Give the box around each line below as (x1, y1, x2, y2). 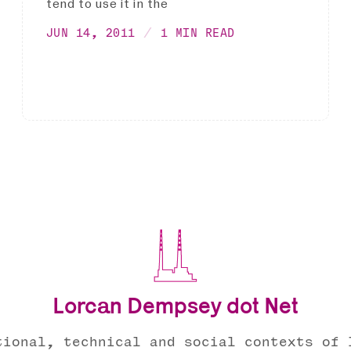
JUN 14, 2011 (45, 25, 136, 39)
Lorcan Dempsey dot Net (52, 293, 299, 319)
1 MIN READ (160, 25, 235, 39)
